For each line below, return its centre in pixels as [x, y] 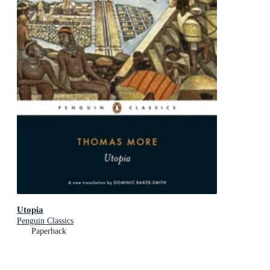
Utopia [30, 209]
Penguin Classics [45, 221]
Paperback [49, 231]
